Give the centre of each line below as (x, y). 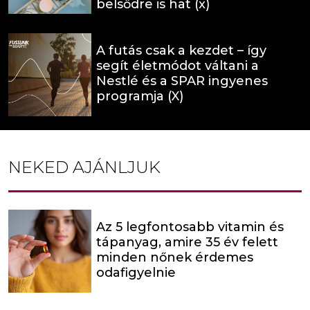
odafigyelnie (136, 273)
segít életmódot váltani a (177, 66)
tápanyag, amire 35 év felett (187, 243)
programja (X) (140, 97)
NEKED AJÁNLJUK (84, 167)
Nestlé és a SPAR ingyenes (182, 81)
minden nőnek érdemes (175, 258)
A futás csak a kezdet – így (181, 51)
